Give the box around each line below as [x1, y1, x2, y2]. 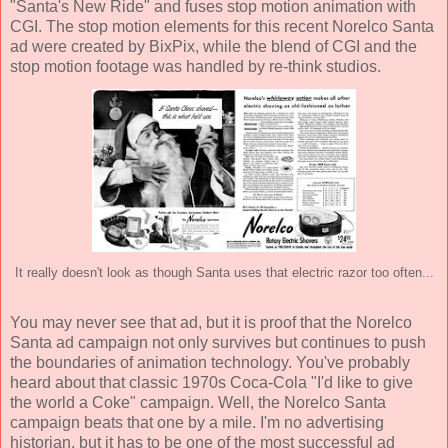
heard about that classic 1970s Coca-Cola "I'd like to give [10, 374, 413, 392]
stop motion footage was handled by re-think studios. [10, 58, 381, 76]
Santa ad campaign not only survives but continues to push [10, 334, 426, 352]
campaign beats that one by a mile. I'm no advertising [10, 414, 384, 432]
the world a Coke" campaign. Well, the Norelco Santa [10, 394, 386, 412]
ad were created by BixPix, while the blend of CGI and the [10, 38, 417, 56]
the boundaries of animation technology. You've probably [10, 354, 410, 372]
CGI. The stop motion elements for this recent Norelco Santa [10, 18, 434, 36]
